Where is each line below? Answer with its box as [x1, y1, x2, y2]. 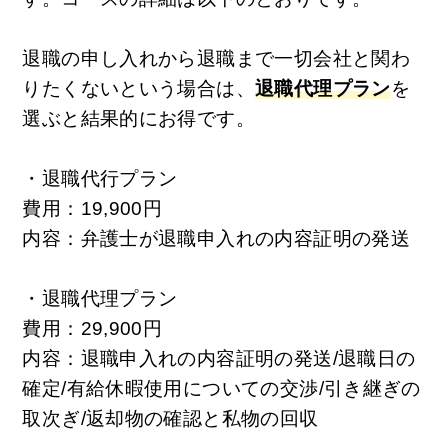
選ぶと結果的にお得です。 [22, 107, 255, 129]
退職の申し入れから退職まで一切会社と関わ [22, 47, 411, 69]
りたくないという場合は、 [22, 77, 255, 99]
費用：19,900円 [22, 197, 163, 219]
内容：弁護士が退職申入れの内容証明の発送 [22, 227, 411, 249]
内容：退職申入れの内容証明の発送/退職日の [22, 347, 416, 369]
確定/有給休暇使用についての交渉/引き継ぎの [22, 377, 421, 399]
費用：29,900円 [22, 317, 163, 339]
